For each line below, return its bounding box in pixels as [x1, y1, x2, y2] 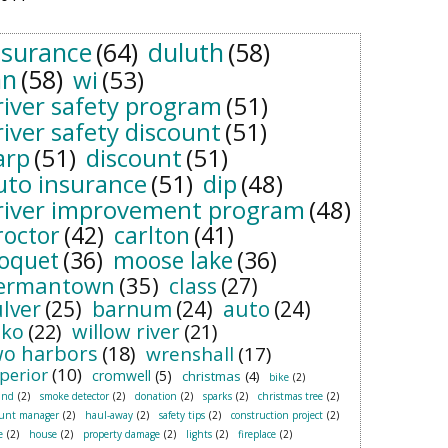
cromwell [92, 366, 151, 385]
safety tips [159, 408, 205, 422]
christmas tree [258, 389, 323, 403]
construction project [231, 408, 323, 422]
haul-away [85, 408, 133, 422]
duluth [148, 35, 224, 69]
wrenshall [146, 341, 234, 367]
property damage [83, 427, 160, 441]
